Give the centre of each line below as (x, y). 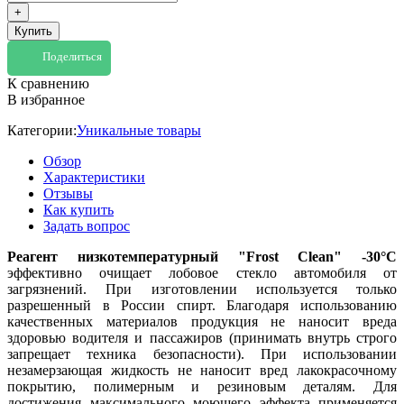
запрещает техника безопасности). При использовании (202, 353)
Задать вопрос (87, 225)
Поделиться (72, 57)
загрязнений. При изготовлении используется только (202, 289)
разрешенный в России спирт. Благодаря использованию (202, 305)
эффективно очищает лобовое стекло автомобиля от (202, 272)
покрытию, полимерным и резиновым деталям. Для (202, 386)
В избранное (46, 99)
